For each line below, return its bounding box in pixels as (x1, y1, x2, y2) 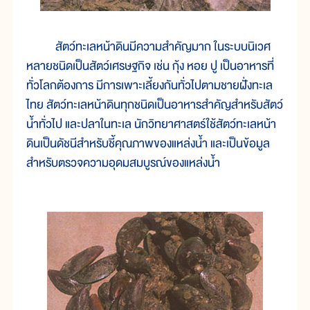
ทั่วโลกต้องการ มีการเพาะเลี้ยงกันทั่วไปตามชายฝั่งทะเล (26, 75, 273, 96)
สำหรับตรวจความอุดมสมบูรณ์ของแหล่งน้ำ (26, 153, 220, 174)
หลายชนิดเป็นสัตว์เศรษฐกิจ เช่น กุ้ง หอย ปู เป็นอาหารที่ (26, 56, 274, 77)
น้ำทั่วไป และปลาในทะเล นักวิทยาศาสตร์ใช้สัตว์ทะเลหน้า (26, 114, 276, 135)
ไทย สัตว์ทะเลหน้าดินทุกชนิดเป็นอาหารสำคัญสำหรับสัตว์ (26, 95, 283, 116)
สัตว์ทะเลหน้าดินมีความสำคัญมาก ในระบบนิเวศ (26, 37, 271, 57)
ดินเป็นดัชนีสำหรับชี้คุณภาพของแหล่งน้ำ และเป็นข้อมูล (26, 134, 270, 154)
